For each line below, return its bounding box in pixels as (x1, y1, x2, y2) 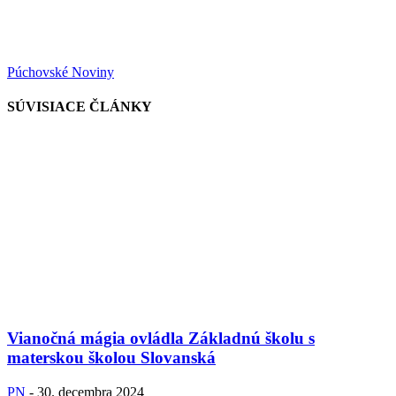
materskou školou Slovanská (7, 348, 216, 368)
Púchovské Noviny (7, 64, 114, 80)
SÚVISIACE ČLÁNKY (7, 99, 152, 115)
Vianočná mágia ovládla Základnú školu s (7, 329, 315, 348)
